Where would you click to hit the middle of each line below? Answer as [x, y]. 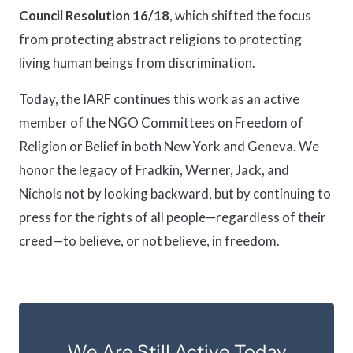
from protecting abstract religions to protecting [160, 39]
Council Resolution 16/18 [94, 15]
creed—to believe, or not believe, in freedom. [149, 240]
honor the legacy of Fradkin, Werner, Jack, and [154, 169]
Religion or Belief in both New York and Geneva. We [169, 146]
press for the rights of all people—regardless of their [173, 217]
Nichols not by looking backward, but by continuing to [175, 193]
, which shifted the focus [240, 15]
